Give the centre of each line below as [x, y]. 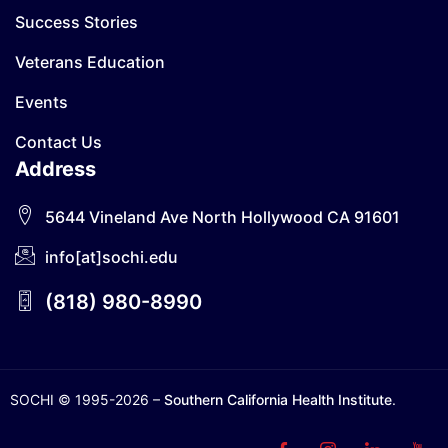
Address [55, 169]
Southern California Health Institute [278, 400]
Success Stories [76, 22]
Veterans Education [90, 62]
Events [41, 102]
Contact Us [58, 142]
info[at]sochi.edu [111, 257]
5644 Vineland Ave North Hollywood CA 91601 [222, 217]
